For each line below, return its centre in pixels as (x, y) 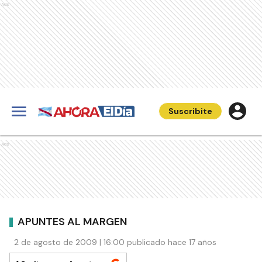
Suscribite (190, 111)
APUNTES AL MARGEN (72, 221)
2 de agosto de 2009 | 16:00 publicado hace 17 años (115, 242)
